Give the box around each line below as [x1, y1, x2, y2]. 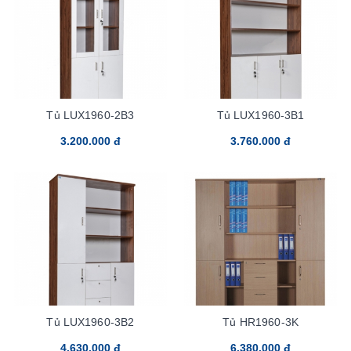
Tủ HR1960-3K [223, 315, 299, 328]
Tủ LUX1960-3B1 [216, 108, 305, 121]
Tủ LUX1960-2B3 [46, 108, 135, 121]
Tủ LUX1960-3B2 [46, 315, 135, 328]
